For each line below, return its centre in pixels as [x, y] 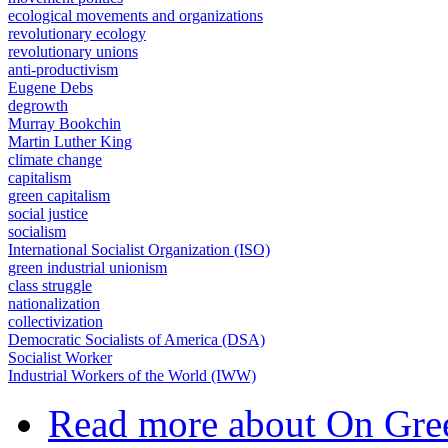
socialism [37, 232]
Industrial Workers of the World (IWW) [132, 376]
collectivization [55, 322]
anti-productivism [63, 70]
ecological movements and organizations [135, 16]
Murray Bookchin [64, 124]
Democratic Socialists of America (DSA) [136, 340]
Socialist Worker [60, 358]
